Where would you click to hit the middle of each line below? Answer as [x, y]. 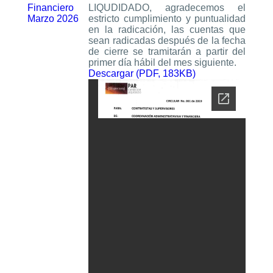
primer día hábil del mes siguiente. [163, 62]
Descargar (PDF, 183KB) [142, 73]
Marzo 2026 [53, 19]
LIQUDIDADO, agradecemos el [167, 8]
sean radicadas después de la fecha [167, 41]
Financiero [50, 8]
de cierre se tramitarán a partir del [167, 51]
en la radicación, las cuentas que [167, 30]
